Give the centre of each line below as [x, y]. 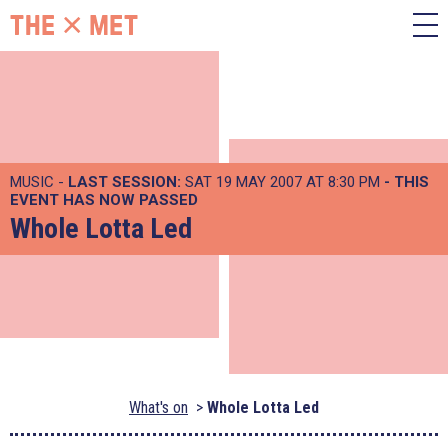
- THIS [406, 182]
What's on [158, 407]
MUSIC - [39, 182]
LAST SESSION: [124, 182]
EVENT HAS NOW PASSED [104, 200]
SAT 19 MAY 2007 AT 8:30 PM [282, 182]
